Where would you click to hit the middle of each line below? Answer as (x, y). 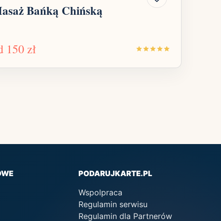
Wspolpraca (101, 193)
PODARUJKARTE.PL (116, 174)
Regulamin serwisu (113, 204)
